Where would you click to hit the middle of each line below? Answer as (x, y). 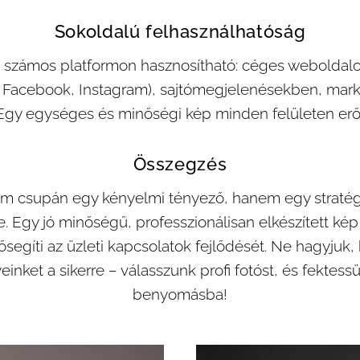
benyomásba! (180, 294)
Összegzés (180, 164)
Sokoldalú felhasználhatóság (180, 31)
